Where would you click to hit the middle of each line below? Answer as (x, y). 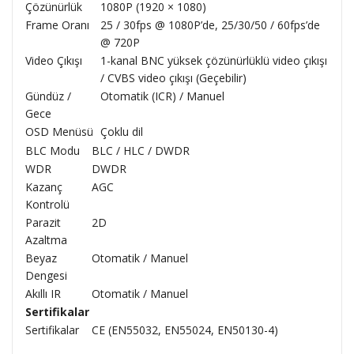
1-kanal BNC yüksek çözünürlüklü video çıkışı (214, 60)
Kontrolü (47, 204)
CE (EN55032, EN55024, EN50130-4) (185, 330)
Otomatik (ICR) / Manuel (162, 96)
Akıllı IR (43, 294)
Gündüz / (48, 96)
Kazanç (44, 187)
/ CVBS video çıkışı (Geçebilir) (173, 78)
